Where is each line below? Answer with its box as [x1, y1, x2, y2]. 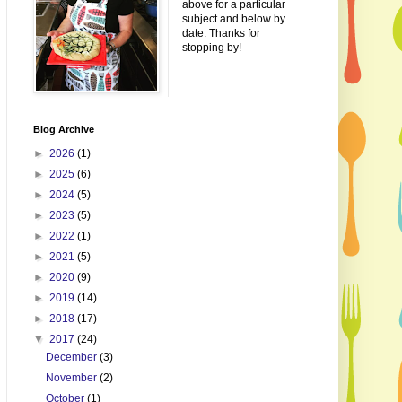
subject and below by [181, 13, 285, 26]
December [45, 351, 100, 364]
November [45, 371, 100, 385]
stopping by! [181, 41, 241, 55]
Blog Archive [32, 124, 94, 135]
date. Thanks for [181, 27, 260, 40]
